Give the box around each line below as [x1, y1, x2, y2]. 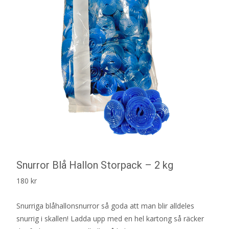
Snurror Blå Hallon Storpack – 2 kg [16, 159, 173, 171]
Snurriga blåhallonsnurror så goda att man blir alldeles [16, 201, 194, 211]
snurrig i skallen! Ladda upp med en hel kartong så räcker [16, 214, 204, 223]
